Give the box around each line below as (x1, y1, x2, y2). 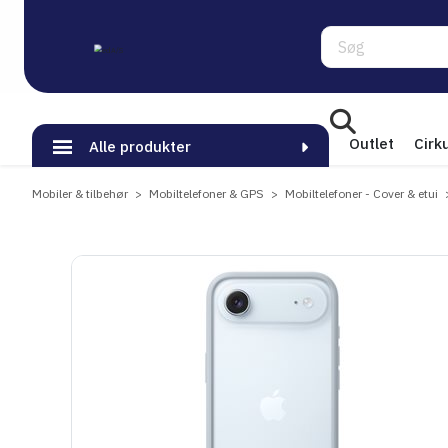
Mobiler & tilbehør (32, 186, 128, 201)
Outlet (349, 134, 394, 153)
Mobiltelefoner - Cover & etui (285, 186, 438, 201)
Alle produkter (89, 137, 191, 156)
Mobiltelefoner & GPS (149, 186, 264, 201)
